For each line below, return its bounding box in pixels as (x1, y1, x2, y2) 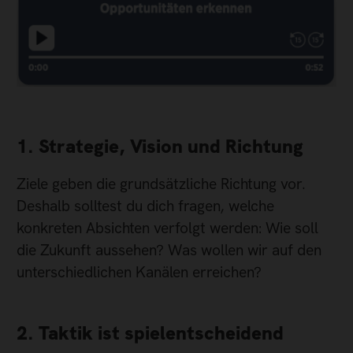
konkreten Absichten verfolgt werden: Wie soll (17, 218, 318, 239)
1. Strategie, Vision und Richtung (17, 134, 303, 159)
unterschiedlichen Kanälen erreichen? (17, 262, 262, 283)
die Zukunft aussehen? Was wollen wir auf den (17, 240, 321, 261)
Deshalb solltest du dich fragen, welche (17, 196, 274, 217)
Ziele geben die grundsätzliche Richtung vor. (17, 174, 306, 195)
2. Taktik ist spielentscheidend (17, 320, 284, 345)
